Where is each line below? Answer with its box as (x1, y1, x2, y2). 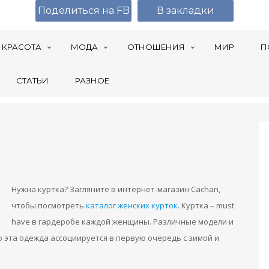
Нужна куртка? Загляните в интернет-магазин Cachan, (11, 184, 220, 195)
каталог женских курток (86, 200, 178, 211)
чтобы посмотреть (11, 200, 86, 211)
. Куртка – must (178, 200, 234, 211)
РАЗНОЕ (75, 76, 109, 85)
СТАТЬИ (16, 76, 49, 85)
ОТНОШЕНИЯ (127, 42, 185, 52)
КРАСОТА (2, 42, 41, 52)
